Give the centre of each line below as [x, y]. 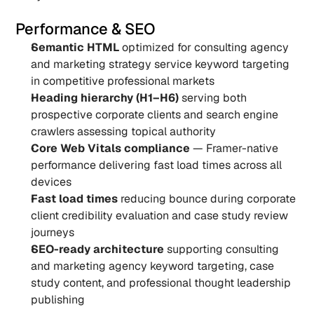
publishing [58, 300]
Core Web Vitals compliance [111, 148]
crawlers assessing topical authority [124, 131]
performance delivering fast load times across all [157, 165]
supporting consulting [222, 249]
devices [52, 182]
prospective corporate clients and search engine [155, 115]
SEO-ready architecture [98, 249]
